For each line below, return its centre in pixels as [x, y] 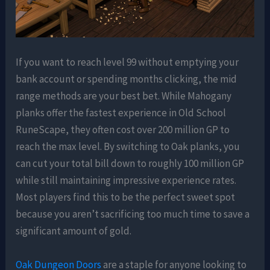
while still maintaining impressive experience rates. [126, 181]
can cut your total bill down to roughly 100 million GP [130, 164]
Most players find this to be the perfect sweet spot [126, 197]
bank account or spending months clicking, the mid [127, 79]
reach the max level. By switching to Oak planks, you [128, 147]
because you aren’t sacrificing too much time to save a [133, 214]
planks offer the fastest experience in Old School [121, 113]
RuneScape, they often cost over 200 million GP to [123, 130]
